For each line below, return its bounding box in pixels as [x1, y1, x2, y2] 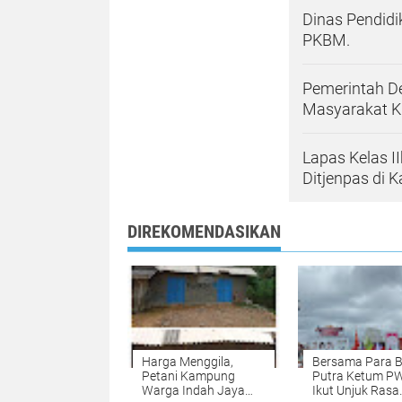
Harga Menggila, [142, 354, 233, 370]
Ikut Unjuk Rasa [312, 383, 399, 398]
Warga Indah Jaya [142, 383, 245, 398]
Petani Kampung [142, 369, 235, 384]
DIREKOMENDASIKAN [127, 221, 281, 243]
